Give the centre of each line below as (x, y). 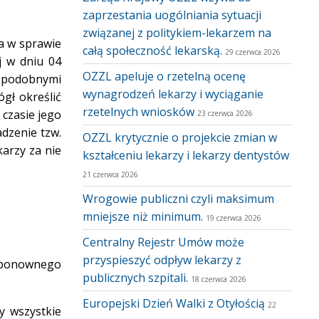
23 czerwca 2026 (225, 113)
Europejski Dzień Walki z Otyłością (174, 303)
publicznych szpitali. (135, 278)
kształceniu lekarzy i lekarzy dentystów (186, 155)
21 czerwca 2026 (110, 174)
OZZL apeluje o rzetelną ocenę (164, 76)
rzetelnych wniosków (138, 112)
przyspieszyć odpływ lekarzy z (162, 260)
